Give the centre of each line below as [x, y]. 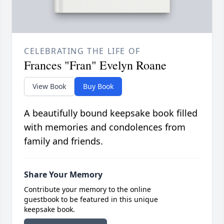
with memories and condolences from [105, 127]
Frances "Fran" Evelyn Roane [95, 65]
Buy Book [98, 86]
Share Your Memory [63, 175]
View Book [49, 86]
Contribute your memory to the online [87, 189]
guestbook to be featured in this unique [91, 199]
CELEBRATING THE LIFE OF [82, 51]
